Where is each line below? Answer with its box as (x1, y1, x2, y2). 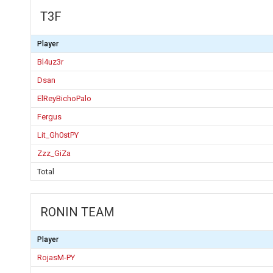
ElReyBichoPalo (37, 94, 91, 103)
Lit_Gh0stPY (37, 130, 79, 140)
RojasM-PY (37, 253, 75, 262)
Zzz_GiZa (37, 149, 71, 158)
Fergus (37, 112, 62, 121)
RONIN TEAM (40, 205, 115, 219)
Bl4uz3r (37, 57, 63, 66)
